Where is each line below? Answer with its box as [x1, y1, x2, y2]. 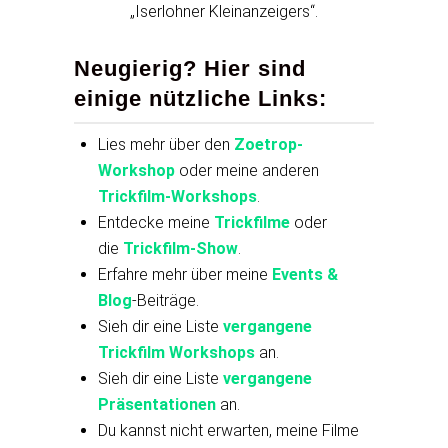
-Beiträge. [132, 291, 199, 311]
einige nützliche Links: [74, 86, 327, 112]
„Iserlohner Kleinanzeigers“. [130, 2, 318, 22]
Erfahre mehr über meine [98, 265, 272, 285]
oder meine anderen [175, 161, 319, 181]
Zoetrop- [234, 135, 303, 155]
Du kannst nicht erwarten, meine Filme [98, 421, 359, 441]
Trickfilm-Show [123, 239, 238, 259]
